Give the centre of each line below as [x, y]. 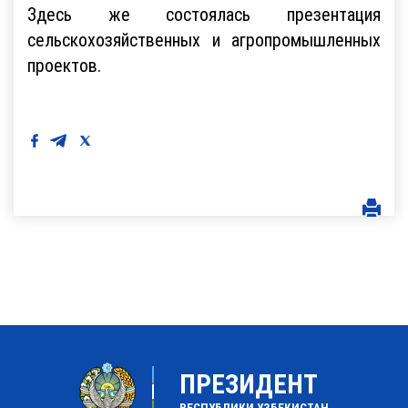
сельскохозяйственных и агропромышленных [204, 39]
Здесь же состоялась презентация [204, 14]
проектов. [64, 65]
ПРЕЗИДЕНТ [249, 384]
